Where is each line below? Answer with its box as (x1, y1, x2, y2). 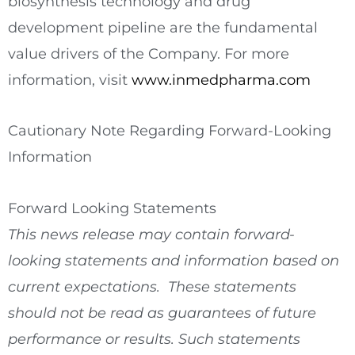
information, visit (8, 71, 132, 89)
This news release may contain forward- (8, 225, 295, 243)
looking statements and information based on (8, 251, 339, 269)
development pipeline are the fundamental (8, 18, 318, 36)
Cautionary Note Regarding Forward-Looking (8, 122, 331, 140)
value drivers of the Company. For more (8, 44, 289, 63)
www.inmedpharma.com (132, 71, 311, 89)
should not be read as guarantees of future (8, 303, 316, 322)
